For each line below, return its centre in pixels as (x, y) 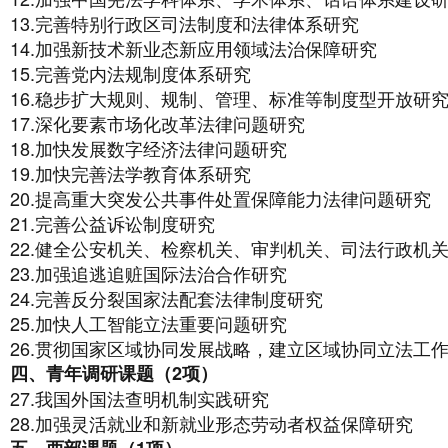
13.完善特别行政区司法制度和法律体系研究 (184, 23)
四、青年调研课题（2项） (114, 373)
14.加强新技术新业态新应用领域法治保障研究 (193, 48)
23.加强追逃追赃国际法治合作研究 (148, 273)
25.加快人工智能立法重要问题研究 (148, 323)
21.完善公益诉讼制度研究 (112, 223)
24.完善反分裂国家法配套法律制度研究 (166, 298)
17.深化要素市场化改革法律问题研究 (157, 123)
